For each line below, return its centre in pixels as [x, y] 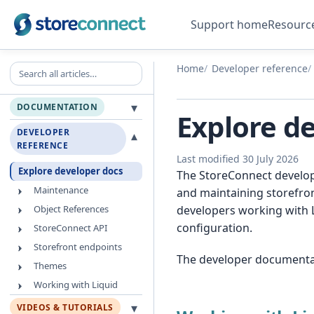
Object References [71, 209]
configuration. [214, 228]
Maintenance [61, 190]
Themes [50, 266]
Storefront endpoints [78, 247]
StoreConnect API [70, 228]
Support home [230, 24]
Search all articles [51, 68]
